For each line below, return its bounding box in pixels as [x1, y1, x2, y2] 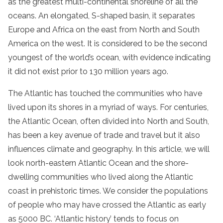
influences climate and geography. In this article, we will [8, 144, 210, 154]
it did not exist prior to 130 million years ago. [8, 67, 168, 77]
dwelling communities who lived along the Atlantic [8, 172, 193, 182]
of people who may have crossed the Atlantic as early [8, 200, 206, 210]
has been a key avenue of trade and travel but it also [8, 130, 200, 140]
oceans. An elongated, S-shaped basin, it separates [8, 11, 195, 21]
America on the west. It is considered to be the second [8, 39, 207, 49]
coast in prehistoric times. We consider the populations [8, 186, 208, 196]
